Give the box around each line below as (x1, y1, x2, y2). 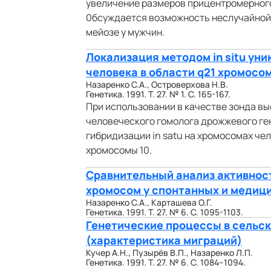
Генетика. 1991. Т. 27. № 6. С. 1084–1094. (86, 256, 246, 268)
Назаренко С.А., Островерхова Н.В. (86, 79, 228, 90)
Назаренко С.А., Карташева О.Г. (86, 197, 212, 208)
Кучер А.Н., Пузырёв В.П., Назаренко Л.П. (86, 247, 253, 258)
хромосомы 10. (86, 143, 152, 157)
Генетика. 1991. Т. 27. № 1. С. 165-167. (86, 88, 230, 100)
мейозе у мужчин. (86, 25, 165, 39)
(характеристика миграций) (86, 233, 242, 247)
